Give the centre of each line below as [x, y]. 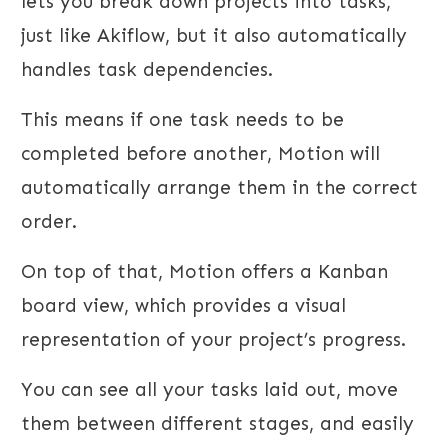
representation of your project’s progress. [213, 340]
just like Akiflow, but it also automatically [214, 36]
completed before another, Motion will [200, 154]
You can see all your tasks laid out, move [209, 390]
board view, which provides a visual [183, 306]
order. [49, 222]
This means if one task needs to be [182, 120]
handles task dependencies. [147, 70]
